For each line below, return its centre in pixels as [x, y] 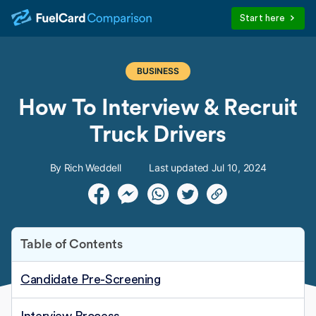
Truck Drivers [158, 135]
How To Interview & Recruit [158, 108]
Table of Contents [72, 244]
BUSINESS [158, 71]
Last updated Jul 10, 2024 [208, 168]
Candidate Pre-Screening [91, 279]
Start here [263, 18]
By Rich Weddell [85, 168]
